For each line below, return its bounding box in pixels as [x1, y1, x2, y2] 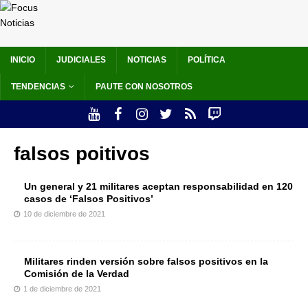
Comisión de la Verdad [24, 268, 129, 280]
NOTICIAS [127, 55, 166, 65]
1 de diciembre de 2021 [23, 285, 101, 294]
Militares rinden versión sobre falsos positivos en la [24, 256, 268, 267]
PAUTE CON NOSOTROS [96, 82, 192, 92]
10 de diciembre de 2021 [23, 210, 105, 219]
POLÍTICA [188, 55, 225, 65]
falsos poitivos [14, 143, 150, 165]
